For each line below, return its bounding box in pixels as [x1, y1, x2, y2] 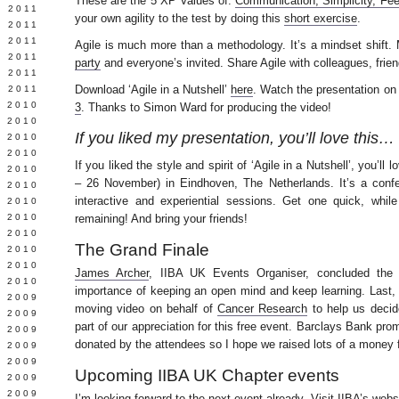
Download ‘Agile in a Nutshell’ [75, 83, 232, 96]
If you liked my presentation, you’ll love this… [75, 129, 395, 147]
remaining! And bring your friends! [75, 212, 248, 225]
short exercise [284, 12, 357, 25]
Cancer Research [216, 302, 308, 315]
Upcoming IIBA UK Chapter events [75, 366, 339, 385]
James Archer [75, 266, 150, 280]
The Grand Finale [75, 240, 209, 259]
